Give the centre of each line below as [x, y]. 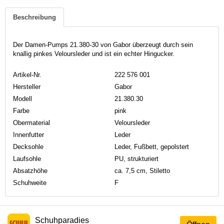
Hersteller [27, 86]
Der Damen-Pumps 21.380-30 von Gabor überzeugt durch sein [103, 44]
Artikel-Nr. [27, 74]
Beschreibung [34, 17]
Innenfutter [28, 134]
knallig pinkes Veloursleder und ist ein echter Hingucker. [94, 53]
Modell [22, 98]
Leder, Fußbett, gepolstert [152, 146]
